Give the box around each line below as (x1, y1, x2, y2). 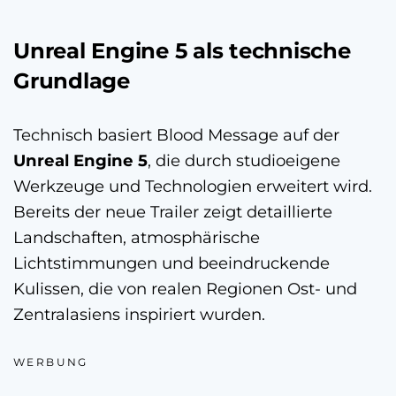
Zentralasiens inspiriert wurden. (13, 303, 265, 324)
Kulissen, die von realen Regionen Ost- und (13, 278, 357, 299)
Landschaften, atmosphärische (13, 226, 260, 247)
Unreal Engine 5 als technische (13, 36, 351, 64)
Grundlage (13, 66, 130, 94)
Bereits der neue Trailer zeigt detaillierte (13, 201, 332, 222)
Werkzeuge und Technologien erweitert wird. (13, 175, 372, 196)
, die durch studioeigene (148, 149, 340, 171)
